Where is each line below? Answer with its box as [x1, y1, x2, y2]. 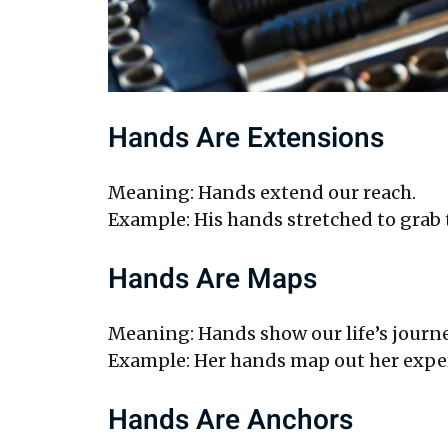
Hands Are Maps [107, 258, 317, 300]
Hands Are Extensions [107, 117, 384, 159]
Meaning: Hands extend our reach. [107, 180, 416, 204]
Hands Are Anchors [107, 399, 353, 441]
